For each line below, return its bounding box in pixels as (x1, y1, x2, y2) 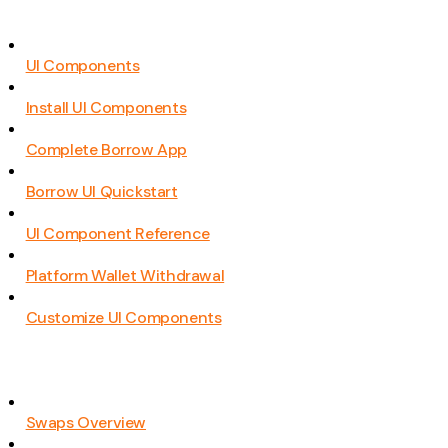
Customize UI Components (25, 307, 222, 329)
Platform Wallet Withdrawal (25, 265, 225, 287)
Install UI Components (25, 97, 187, 119)
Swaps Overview (25, 411, 146, 433)
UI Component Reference (25, 223, 210, 245)
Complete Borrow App (25, 139, 187, 161)
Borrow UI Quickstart (25, 181, 178, 203)
